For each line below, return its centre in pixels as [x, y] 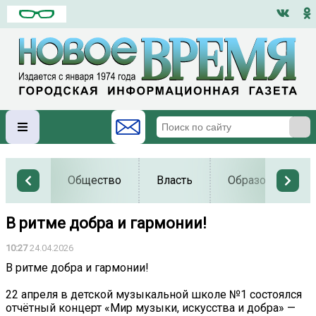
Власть [175, 181]
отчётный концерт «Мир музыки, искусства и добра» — [151, 308]
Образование [263, 181]
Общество [95, 181]
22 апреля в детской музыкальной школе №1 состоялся [154, 294]
